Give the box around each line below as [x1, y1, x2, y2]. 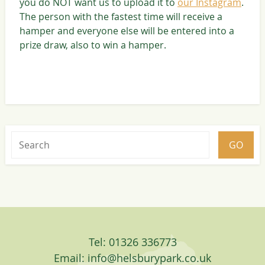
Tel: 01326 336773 [88, 235, 177, 250]
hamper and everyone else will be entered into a [19, 24, 234, 38]
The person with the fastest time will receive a [19, 10, 222, 24]
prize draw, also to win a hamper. [19, 38, 166, 52]
